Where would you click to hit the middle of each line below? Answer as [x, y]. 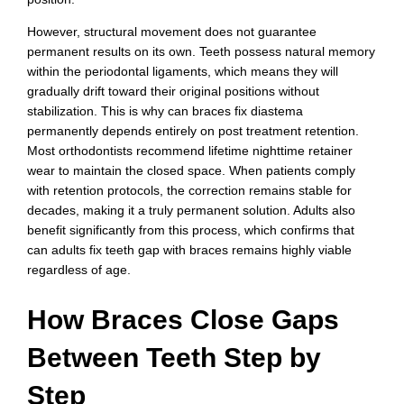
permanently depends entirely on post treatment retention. [193, 130]
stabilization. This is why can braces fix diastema [165, 110]
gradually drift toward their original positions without [173, 91]
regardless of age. [79, 269]
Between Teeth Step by [174, 358]
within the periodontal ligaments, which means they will [183, 71]
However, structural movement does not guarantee [172, 31]
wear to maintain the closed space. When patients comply [191, 170]
